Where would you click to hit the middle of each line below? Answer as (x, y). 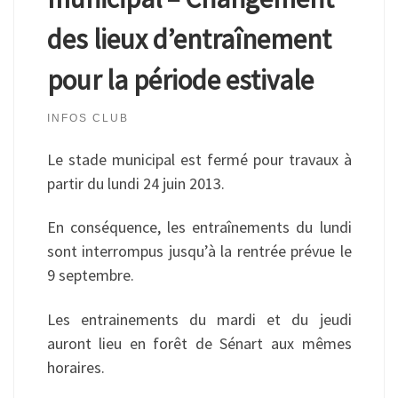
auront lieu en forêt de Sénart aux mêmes (199, 343)
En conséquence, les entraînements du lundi (199, 227)
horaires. (76, 367)
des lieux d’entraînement (189, 39)
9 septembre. (90, 275)
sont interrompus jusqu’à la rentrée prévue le (199, 251)
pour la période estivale (180, 80)
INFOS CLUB (88, 119)
